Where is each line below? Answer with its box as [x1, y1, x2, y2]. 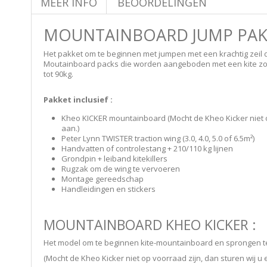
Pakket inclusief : [44, 94, 113, 105]
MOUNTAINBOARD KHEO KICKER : [44, 215, 256, 234]
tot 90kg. [44, 69, 73, 79]
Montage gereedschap [61, 173, 144, 184]
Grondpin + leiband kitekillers [61, 153, 167, 164]
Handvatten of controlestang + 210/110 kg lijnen [61, 143, 233, 154]
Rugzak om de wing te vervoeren [61, 163, 180, 174]
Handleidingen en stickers [61, 184, 156, 194]
